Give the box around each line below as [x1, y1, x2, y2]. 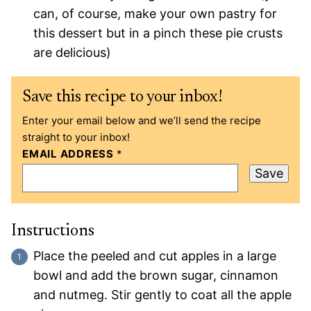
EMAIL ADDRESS [22, 146, 117, 160]
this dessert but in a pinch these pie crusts [33, 25, 283, 40]
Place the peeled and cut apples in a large [33, 248, 276, 263]
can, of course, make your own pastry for [33, 6, 277, 21]
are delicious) [33, 44, 111, 60]
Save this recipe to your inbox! [22, 88, 223, 106]
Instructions [11, 222, 98, 239]
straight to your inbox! [22, 130, 130, 144]
